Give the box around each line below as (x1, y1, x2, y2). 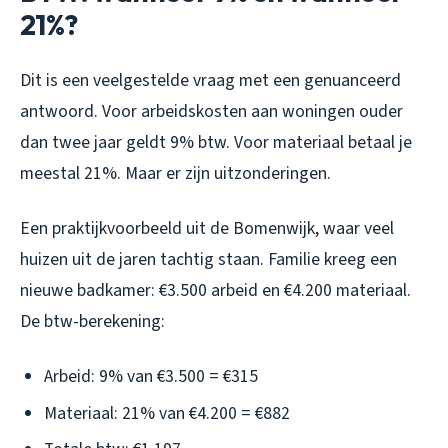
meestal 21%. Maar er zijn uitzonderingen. (20, 161, 331, 187)
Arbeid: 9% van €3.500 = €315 (44, 364, 258, 390)
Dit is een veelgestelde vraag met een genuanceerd (20, 68, 401, 94)
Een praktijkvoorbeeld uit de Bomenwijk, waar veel (20, 216, 394, 242)
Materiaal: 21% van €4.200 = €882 (44, 400, 290, 426)
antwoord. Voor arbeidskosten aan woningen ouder (20, 99, 403, 125)
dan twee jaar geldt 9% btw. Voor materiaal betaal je (20, 130, 412, 156)
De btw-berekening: (20, 309, 165, 335)
